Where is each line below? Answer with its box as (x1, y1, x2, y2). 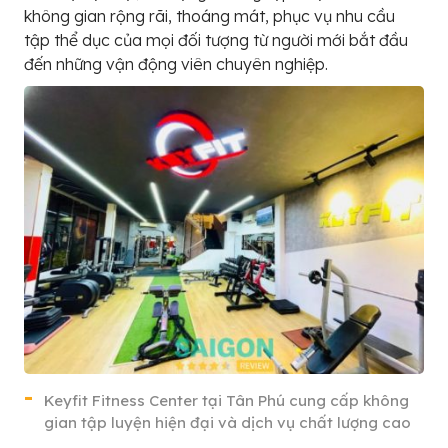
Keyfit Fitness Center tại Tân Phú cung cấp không (44, 390, 409, 410)
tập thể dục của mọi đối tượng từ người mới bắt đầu (24, 30, 408, 51)
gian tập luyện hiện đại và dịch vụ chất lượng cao (44, 412, 411, 432)
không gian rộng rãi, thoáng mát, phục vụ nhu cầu (24, 6, 395, 27)
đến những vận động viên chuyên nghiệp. (24, 54, 328, 75)
